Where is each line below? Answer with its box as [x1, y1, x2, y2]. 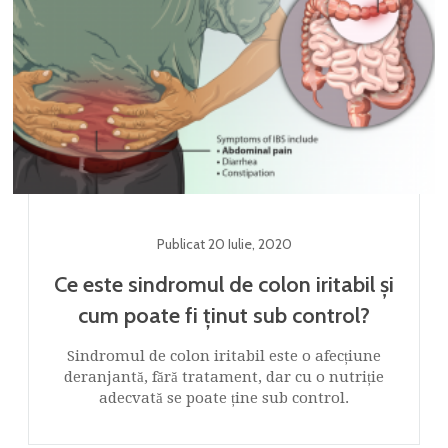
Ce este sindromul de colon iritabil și [54, 271, 394, 299]
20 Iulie [207, 235, 252, 254]
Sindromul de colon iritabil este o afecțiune [67, 347, 381, 366]
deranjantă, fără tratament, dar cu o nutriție [64, 368, 384, 387]
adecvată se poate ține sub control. [99, 389, 349, 408]
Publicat [156, 235, 208, 254]
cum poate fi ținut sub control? [78, 302, 370, 330]
